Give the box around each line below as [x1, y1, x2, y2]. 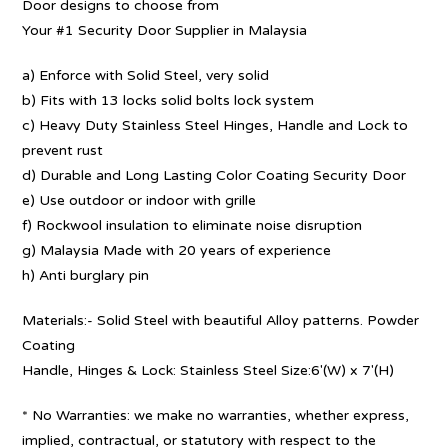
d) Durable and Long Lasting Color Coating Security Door [22, 167, 407, 184]
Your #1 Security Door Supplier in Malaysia [22, 22, 308, 39]
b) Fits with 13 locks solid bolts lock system [22, 92, 315, 109]
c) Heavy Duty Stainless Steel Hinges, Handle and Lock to [22, 117, 409, 134]
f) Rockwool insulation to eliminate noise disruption [22, 217, 363, 234]
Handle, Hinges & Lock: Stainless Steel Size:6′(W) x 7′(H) [22, 362, 395, 379]
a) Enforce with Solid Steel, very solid [22, 67, 270, 84]
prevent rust [22, 142, 104, 159]
